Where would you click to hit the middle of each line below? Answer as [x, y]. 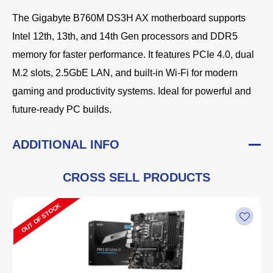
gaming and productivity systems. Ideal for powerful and [132, 91]
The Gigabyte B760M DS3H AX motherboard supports [129, 18]
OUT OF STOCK [41, 218]
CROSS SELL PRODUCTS [136, 177]
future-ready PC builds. [63, 109]
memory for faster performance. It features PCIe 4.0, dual [133, 55]
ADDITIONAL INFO [66, 144]
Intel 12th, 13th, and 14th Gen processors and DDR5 [125, 36]
